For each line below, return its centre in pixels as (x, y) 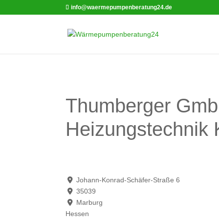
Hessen (77, 214)
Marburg (89, 203)
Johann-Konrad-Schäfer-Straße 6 (128, 180)
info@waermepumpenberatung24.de (122, 7)
